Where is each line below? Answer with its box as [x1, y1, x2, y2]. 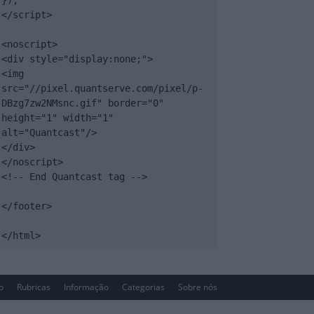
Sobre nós [178, 281, 217, 293]
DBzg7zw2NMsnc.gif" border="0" [1, 97, 164, 109]
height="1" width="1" [1, 112, 114, 123]
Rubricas [17, 281, 50, 293]
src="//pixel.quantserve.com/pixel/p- [1, 83, 203, 94]
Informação [64, 281, 109, 293]
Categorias [122, 281, 165, 293]
